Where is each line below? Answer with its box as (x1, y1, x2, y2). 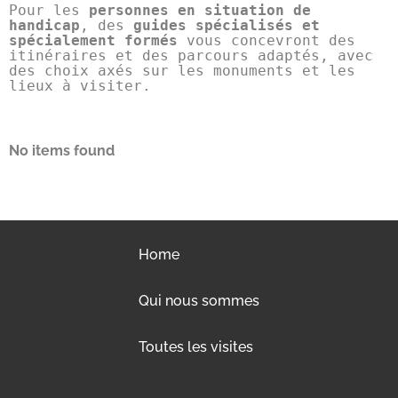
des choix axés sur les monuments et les (9, 62, 355, 79)
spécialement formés (9, 32, 178, 49)
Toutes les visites (139, 338, 253, 355)
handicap (9, 17, 80, 34)
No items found (9, 142, 115, 159)
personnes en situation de (89, 2, 311, 19)
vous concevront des (178, 32, 355, 49)
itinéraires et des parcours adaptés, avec (9, 47, 373, 64)
